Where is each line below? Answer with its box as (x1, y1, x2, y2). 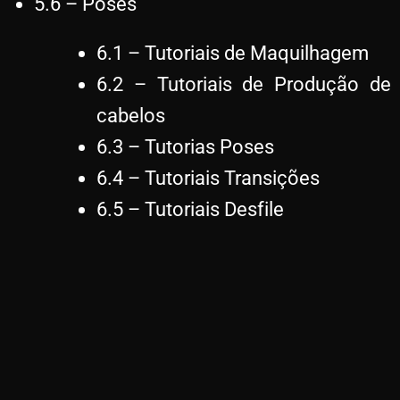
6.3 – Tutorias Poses (96, 135, 274, 158)
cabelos (96, 104, 165, 127)
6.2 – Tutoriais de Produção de (96, 72, 391, 96)
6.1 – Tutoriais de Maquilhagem (96, 41, 369, 64)
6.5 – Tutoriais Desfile (96, 197, 284, 221)
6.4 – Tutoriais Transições (96, 166, 320, 189)
